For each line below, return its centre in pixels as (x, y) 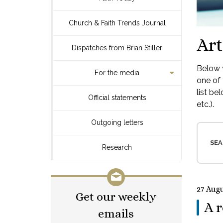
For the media (117, 73)
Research (117, 147)
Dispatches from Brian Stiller (117, 48)
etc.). (205, 104)
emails (116, 214)
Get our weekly (116, 197)
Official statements (117, 98)
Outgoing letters (117, 122)
